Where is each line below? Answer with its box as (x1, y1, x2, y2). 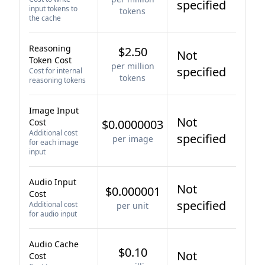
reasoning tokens (29, 75, 86, 85)
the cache (29, 13, 61, 23)
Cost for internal (29, 66, 82, 76)
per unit (117, 200, 148, 211)
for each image (29, 137, 79, 147)
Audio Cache (29, 238, 79, 250)
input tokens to (29, 4, 77, 14)
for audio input (29, 209, 77, 219)
